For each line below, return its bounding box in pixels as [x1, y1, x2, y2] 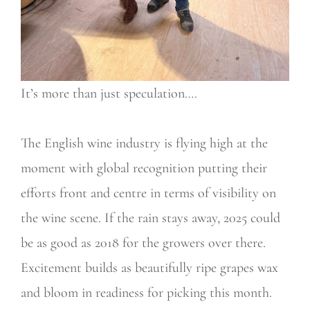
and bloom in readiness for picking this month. [21, 284, 272, 301]
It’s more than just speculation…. [21, 84, 197, 102]
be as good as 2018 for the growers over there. [21, 234, 266, 251]
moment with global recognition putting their [21, 159, 267, 176]
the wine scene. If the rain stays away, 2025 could [21, 209, 280, 226]
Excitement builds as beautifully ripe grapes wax [21, 259, 278, 276]
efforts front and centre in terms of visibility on [21, 184, 276, 201]
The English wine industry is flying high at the [21, 134, 268, 152]
